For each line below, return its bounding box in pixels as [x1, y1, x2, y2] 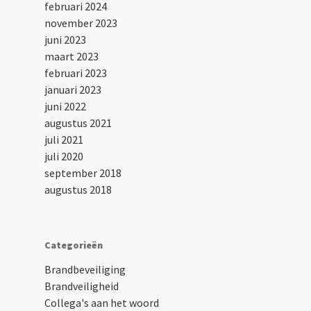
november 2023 [44, 16, 117, 31]
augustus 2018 [44, 183, 112, 197]
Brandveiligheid [44, 279, 119, 294]
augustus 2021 [44, 116, 112, 131]
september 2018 [44, 166, 121, 180]
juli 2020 [44, 149, 83, 164]
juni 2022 [44, 99, 86, 114]
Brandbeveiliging [44, 262, 126, 277]
